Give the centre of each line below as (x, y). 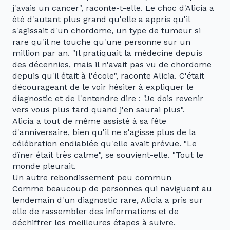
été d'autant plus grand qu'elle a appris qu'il (101, 20)
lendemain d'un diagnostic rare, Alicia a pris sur (108, 200)
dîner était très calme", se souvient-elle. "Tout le (108, 155)
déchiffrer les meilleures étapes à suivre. (94, 223)
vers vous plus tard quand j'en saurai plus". (99, 110)
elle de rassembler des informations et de (95, 212)
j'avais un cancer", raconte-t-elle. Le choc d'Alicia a (113, 8)
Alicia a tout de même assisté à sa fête (89, 121)
